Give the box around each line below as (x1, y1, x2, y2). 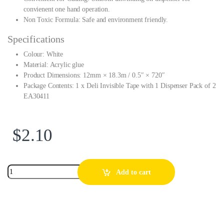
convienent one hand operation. (23, 5, 110, 13)
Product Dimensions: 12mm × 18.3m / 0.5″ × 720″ (23, 71, 165, 79)
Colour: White (23, 50, 63, 58)
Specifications (7, 33, 65, 45)
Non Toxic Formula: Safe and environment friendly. (23, 16, 168, 24)
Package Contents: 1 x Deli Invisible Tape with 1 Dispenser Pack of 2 (23, 82, 216, 90)
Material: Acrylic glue (23, 61, 84, 69)
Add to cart (115, 168, 151, 176)
